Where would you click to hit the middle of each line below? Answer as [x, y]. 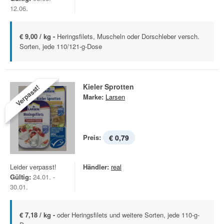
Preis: [92, 137]
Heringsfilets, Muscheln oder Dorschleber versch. [128, 36]
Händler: [96, 167]
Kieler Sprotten [108, 86]
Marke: [93, 97]
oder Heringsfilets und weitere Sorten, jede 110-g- [128, 215]
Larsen [115, 97]
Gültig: [20, 177]
